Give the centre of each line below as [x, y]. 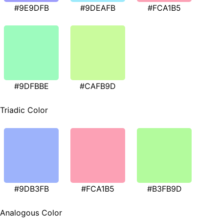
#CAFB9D [98, 86]
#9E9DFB [31, 8]
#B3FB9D [164, 189]
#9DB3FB [31, 189]
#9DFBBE [31, 86]
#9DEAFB [98, 8]
